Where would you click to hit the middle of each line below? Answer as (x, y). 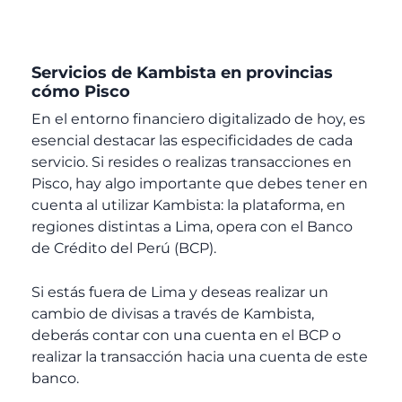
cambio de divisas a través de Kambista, (173, 314)
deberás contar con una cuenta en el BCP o (186, 336)
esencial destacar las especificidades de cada (192, 140)
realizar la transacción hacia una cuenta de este (200, 357)
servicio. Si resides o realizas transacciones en (192, 162)
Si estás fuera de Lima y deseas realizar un (180, 293)
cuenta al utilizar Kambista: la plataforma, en (188, 205)
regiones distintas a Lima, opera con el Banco (192, 226)
